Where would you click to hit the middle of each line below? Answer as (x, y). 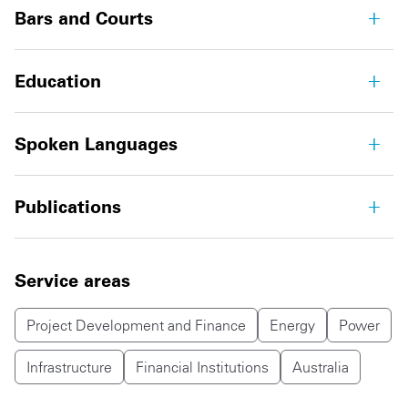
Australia (321, 367)
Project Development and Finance (136, 325)
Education (58, 81)
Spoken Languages (96, 144)
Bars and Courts (84, 18)
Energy (292, 325)
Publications (68, 207)
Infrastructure (69, 367)
